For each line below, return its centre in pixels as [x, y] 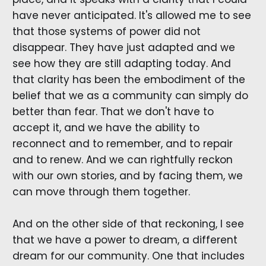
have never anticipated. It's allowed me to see [132, 15]
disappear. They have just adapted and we [123, 47]
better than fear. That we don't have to [113, 111]
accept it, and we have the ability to [106, 127]
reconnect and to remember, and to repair [122, 143]
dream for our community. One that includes [128, 256]
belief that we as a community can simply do [130, 95]
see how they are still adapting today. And [121, 63]
